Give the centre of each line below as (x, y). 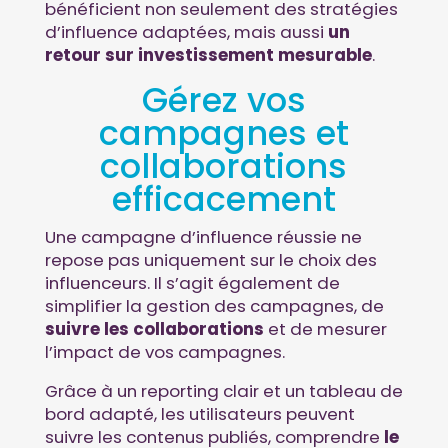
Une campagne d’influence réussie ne (203, 236)
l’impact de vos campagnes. (164, 351)
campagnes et (223, 133)
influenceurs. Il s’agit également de (192, 282)
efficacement (223, 199)
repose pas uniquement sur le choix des (210, 259)
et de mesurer (327, 328)
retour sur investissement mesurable (208, 54)
